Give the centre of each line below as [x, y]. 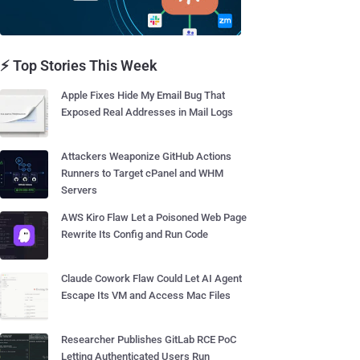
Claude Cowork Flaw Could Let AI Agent [151, 278]
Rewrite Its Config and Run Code [135, 234]
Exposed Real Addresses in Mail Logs [147, 112]
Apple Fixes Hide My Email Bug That [143, 95]
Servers [79, 190]
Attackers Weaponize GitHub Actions [146, 156]
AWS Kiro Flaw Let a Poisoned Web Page [154, 217]
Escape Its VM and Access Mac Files [146, 295]
